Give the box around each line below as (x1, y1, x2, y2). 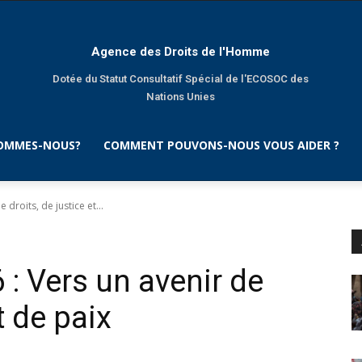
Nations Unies (146, 90, 216, 103)
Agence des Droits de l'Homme (91, 44, 271, 59)
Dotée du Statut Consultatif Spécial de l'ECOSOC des (53, 72, 309, 85)
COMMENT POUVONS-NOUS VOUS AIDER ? (103, 137, 340, 153)
